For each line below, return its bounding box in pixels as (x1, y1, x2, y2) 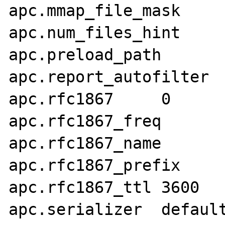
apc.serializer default (9, 200, 143, 218)
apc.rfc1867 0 (9, 89, 114, 108)
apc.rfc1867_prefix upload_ (9, 156, 181, 174)
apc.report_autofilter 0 (9, 67, 209, 86)
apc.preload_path (9, 45, 162, 64)
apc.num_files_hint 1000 (9, 23, 181, 42)
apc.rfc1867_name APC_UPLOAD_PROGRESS (9, 134, 162, 152)
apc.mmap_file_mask (9, 1, 181, 20)
